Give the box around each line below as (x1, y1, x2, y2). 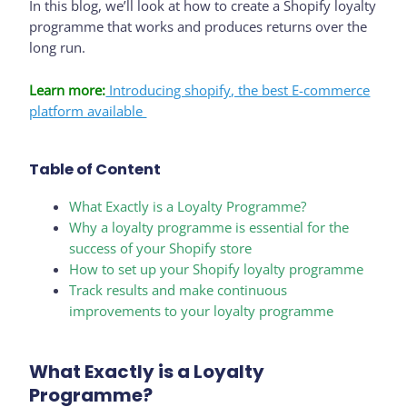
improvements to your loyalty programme (69, 302, 334, 321)
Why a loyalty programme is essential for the (69, 218, 350, 237)
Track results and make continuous (69, 281, 288, 300)
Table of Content (29, 159, 162, 181)
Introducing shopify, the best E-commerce (105, 80, 371, 99)
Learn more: (29, 80, 106, 99)
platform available (29, 101, 147, 120)
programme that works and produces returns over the (29, 17, 368, 36)
